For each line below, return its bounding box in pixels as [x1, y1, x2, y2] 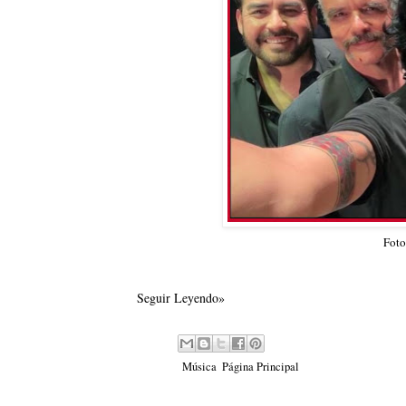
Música [182, 359, 217, 375]
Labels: [144, 359, 182, 375]
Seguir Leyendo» [137, 289, 225, 307]
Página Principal [222, 359, 299, 375]
